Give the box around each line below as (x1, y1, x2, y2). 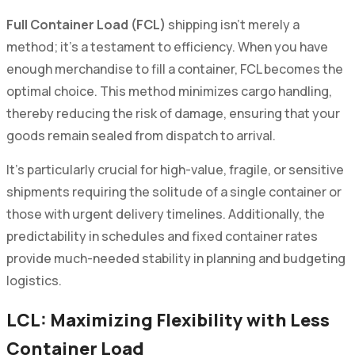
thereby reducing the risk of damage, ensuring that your (6, 104, 340, 122)
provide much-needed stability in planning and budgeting (6, 249, 345, 267)
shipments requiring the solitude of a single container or (6, 182, 342, 200)
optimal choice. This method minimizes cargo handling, (6, 82, 332, 100)
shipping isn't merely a (165, 15, 300, 33)
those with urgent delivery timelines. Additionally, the (6, 204, 325, 223)
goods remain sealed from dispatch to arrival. (6, 126, 276, 144)
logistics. (6, 271, 62, 289)
